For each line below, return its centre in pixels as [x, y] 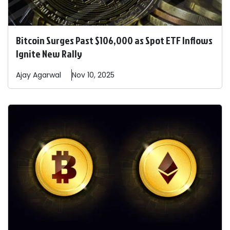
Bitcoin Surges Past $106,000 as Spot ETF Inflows [114, 40]
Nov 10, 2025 [93, 75]
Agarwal [47, 75]
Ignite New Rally [49, 54]
